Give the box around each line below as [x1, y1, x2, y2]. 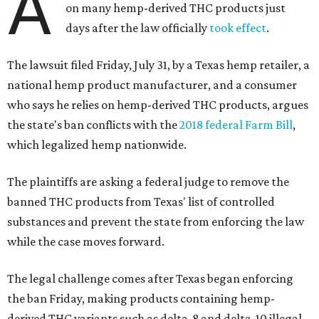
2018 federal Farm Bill [179, 117, 293, 132]
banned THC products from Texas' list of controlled [7, 194, 275, 209]
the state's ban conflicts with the [7, 117, 179, 132]
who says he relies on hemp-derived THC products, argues [7, 98, 308, 113]
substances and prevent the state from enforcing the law [7, 214, 304, 229]
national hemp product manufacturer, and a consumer [7, 78, 297, 93]
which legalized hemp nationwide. [7, 137, 187, 152]
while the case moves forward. [7, 234, 164, 249]
